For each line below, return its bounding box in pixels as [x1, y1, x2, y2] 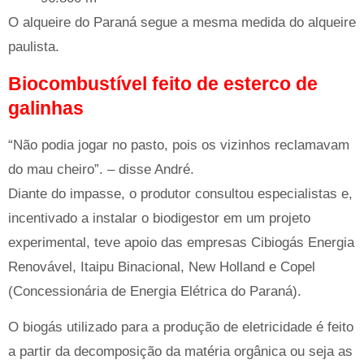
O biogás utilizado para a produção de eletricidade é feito [8, 319, 353, 336]
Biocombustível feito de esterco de [8, 72, 318, 94]
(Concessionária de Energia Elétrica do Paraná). [8, 283, 301, 299]
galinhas [8, 97, 84, 119]
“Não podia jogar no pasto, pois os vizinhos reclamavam [8, 136, 349, 153]
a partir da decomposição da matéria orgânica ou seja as [8, 344, 353, 360]
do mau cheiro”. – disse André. [8, 161, 194, 177]
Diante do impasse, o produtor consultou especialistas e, [8, 185, 353, 201]
